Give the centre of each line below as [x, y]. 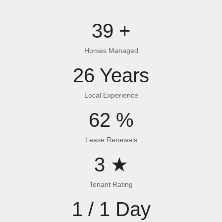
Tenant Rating [111, 185]
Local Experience [111, 95]
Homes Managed [111, 51]
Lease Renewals [111, 140]
